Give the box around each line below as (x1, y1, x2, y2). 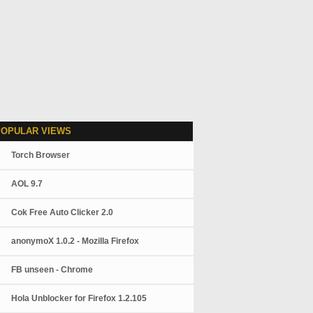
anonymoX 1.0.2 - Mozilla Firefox (11, 236, 140, 246)
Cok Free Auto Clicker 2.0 (11, 208, 114, 217)
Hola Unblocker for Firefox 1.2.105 (11, 293, 147, 303)
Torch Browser (11, 150, 71, 160)
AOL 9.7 (11, 179, 43, 189)
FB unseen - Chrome (11, 265, 94, 275)
